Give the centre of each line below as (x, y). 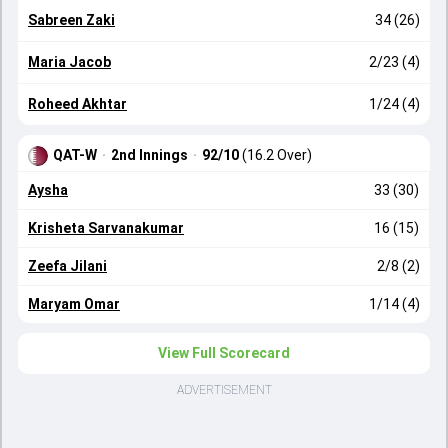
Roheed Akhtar (77, 104)
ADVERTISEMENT (224, 390)
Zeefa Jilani (67, 266)
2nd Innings (149, 155)
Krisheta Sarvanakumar (106, 228)
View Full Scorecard (224, 353)
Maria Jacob (69, 62)
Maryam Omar (74, 304)
